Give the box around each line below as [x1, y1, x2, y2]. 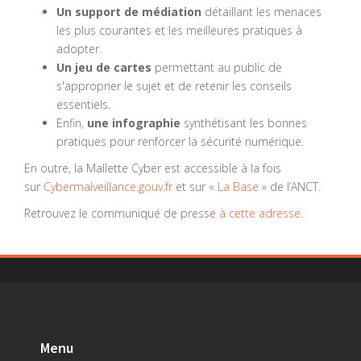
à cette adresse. [219, 205, 303, 222]
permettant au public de [151, 60, 282, 76]
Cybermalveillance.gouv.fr [44, 179, 172, 195]
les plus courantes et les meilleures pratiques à [56, 23, 302, 39]
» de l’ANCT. [259, 179, 321, 195]
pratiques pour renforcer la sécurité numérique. [56, 134, 307, 150]
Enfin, [56, 115, 87, 131]
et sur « [172, 179, 218, 195]
